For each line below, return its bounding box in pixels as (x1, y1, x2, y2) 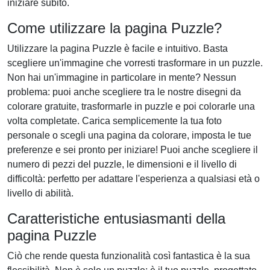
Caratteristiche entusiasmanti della (7, 210, 225, 227)
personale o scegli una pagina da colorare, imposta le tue (7, 130, 251, 140)
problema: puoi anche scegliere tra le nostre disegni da (7, 87, 241, 97)
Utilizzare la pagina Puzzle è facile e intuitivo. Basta (7, 43, 228, 54)
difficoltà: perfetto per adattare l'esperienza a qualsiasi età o (7, 174, 260, 184)
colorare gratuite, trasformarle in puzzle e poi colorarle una (7, 101, 255, 111)
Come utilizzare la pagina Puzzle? (7, 20, 222, 36)
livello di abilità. (7, 188, 74, 198)
